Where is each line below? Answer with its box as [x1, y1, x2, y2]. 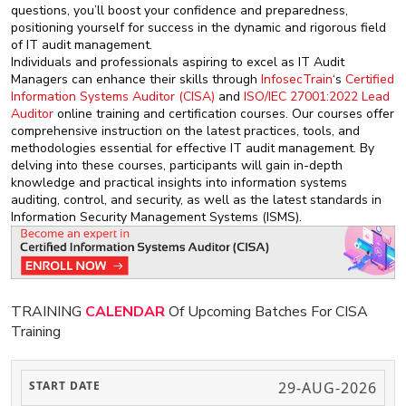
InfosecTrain [261, 70, 333, 88]
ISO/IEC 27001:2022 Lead [244, 87, 390, 105]
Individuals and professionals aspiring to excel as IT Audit [11, 53, 344, 71]
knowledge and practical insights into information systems [11, 173, 347, 191]
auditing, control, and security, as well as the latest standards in [11, 190, 382, 208]
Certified [345, 70, 394, 88]
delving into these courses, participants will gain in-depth [11, 156, 343, 174]
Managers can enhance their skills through [11, 70, 261, 88]
